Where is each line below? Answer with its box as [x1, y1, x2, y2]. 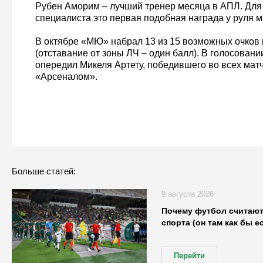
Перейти [173, 251, 205, 261]
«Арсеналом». [35, 72, 97, 82]
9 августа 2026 [161, 190, 214, 199]
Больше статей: [11, 166, 76, 177]
